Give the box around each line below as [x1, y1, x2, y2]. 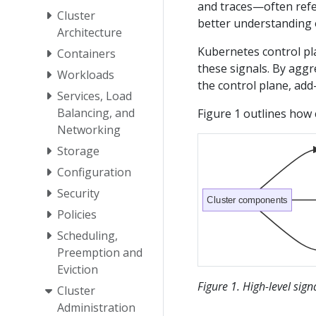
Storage [57, 142, 99, 159]
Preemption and [57, 244, 142, 260]
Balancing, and [57, 104, 135, 121]
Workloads [57, 66, 114, 83]
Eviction [57, 261, 98, 277]
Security [57, 185, 99, 201]
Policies [57, 206, 97, 222]
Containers [57, 45, 116, 61]
